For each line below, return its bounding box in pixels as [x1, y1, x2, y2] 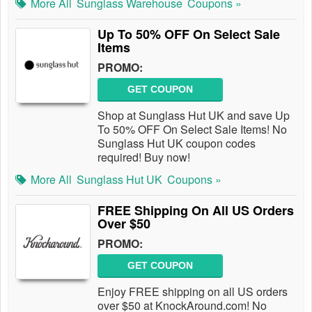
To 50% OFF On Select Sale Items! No [97, 121, 287, 137]
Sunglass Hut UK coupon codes [97, 135, 256, 151]
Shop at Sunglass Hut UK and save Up [97, 107, 290, 123]
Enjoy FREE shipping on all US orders [97, 283, 288, 299]
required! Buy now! [97, 149, 190, 165]
